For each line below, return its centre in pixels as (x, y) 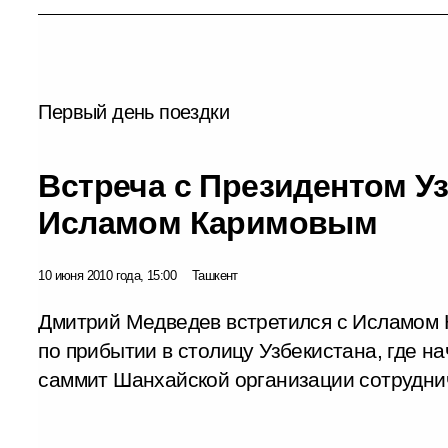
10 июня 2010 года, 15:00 (107, 275)
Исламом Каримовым (208, 222)
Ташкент (215, 275)
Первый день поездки (133, 111)
